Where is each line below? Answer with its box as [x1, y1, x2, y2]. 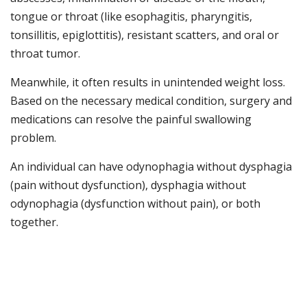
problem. [10, 130, 56, 146]
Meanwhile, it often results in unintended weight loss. [10, 75, 285, 90]
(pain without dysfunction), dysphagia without [10, 177, 246, 193]
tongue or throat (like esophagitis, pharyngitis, [10, 9, 252, 25]
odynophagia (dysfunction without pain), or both [10, 196, 260, 212]
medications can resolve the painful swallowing [10, 112, 251, 127]
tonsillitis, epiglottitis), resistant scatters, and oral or [10, 27, 279, 43]
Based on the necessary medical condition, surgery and [10, 93, 292, 109]
